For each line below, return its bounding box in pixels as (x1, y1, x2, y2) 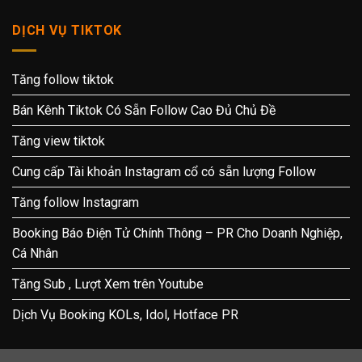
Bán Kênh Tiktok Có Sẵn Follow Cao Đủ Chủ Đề (12, 103, 276, 118)
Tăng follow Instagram (12, 195, 139, 210)
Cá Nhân (12, 246, 58, 261)
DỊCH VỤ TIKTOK (12, 23, 123, 39)
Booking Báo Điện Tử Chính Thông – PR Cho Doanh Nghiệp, (12, 225, 343, 241)
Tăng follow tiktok (12, 72, 114, 87)
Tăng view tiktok (12, 133, 105, 149)
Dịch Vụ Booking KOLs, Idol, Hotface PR (12, 307, 238, 322)
